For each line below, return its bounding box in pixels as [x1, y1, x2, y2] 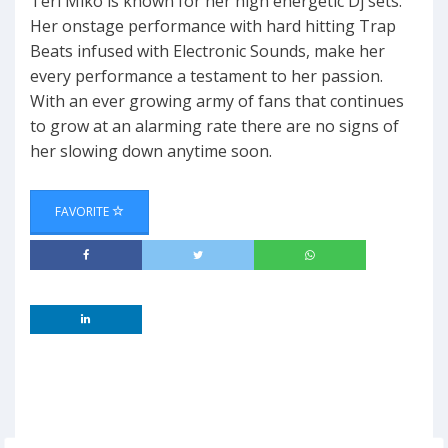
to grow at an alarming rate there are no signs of [30, 115, 399, 138]
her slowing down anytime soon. [30, 140, 272, 163]
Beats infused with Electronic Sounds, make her [30, 40, 385, 63]
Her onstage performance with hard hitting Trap [30, 15, 396, 38]
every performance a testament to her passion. [30, 65, 383, 88]
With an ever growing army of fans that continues [30, 90, 404, 113]
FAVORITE [55, 203, 112, 221]
